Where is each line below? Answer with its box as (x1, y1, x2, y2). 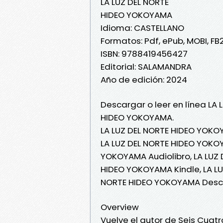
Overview (101, 201, 139, 213)
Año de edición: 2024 (101, 73, 187, 86)
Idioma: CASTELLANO (101, 21, 184, 34)
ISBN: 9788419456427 (101, 47, 188, 60)
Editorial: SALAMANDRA (101, 60, 192, 73)
